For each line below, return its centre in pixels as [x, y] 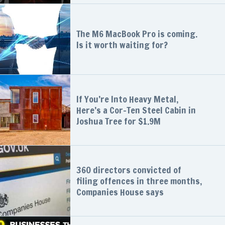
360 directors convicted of [129, 170]
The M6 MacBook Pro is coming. [137, 34]
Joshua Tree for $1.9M [119, 121]
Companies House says [120, 192]
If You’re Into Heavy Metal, [127, 99]
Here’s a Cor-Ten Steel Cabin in [136, 110]
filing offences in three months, [139, 181]
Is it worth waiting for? [122, 45]
